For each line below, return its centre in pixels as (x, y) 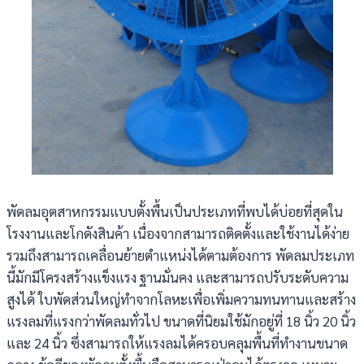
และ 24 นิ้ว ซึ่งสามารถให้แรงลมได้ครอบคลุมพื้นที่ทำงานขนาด (177, 343)
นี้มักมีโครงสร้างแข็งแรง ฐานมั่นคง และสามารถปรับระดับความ (178, 277)
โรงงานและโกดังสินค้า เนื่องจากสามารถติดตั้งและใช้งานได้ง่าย (178, 233)
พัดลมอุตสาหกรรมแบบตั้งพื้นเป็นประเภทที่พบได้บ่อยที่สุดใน (175, 211)
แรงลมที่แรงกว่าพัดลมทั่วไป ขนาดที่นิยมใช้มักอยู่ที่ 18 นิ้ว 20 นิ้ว (181, 321)
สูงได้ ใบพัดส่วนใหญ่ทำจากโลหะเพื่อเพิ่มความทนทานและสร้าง (181, 299)
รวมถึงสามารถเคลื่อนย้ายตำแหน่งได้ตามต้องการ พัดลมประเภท (180, 255)
